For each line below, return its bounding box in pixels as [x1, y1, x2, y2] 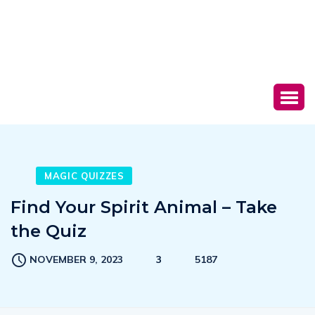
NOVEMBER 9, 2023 [30, 253, 123, 266]
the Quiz [11, 221, 86, 242]
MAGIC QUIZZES [44, 170, 124, 182]
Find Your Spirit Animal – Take [11, 197, 277, 218]
